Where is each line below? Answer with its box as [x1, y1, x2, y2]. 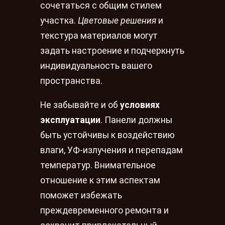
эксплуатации [40, 115, 100, 126]
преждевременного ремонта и [40, 205, 169, 216]
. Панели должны [100, 115, 172, 126]
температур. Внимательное [40, 160, 156, 171]
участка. [40, 16, 78, 26]
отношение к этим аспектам [40, 175, 160, 186]
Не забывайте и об [40, 100, 120, 110]
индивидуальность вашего [40, 61, 152, 71]
